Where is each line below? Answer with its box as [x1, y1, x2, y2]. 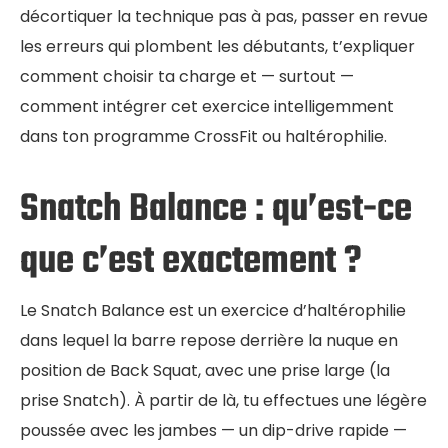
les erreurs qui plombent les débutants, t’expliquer [20, 34, 415, 58]
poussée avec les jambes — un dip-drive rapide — [20, 418, 407, 442]
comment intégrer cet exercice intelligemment [20, 94, 394, 118]
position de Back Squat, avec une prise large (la [20, 358, 390, 382]
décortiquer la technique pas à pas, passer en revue [20, 4, 428, 28]
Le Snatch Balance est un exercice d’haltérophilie [20, 298, 406, 322]
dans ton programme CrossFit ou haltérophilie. [20, 124, 387, 148]
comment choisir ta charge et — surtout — [20, 64, 354, 88]
